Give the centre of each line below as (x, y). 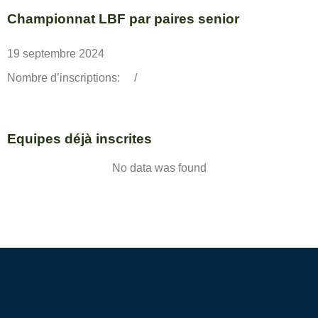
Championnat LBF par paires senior (123, 19)
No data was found (159, 168)
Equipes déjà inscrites (79, 139)
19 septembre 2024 (56, 54)
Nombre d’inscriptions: (64, 78)
